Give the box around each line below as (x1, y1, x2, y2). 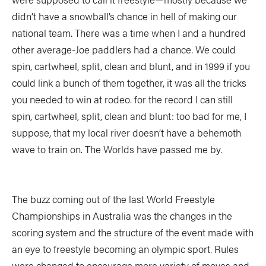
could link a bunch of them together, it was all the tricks (12, 75, 246, 90)
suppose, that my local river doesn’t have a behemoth (12, 125, 241, 140)
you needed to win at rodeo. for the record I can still (12, 92, 233, 106)
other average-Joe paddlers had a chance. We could (12, 42, 236, 56)
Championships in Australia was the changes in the (12, 208, 232, 223)
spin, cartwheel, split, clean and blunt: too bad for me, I (12, 109, 246, 123)
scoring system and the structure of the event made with (12, 225, 254, 239)
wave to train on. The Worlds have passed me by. (12, 142, 222, 156)
